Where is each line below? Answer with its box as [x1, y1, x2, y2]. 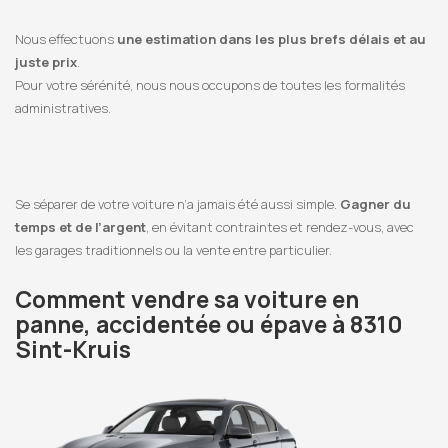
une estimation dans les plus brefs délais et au [114, 30, 426, 49]
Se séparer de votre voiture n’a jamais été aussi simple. [15, 195, 340, 214]
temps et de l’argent [15, 218, 146, 237]
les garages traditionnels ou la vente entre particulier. [15, 241, 332, 260]
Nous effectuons [15, 30, 114, 49]
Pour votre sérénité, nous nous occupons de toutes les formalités [15, 76, 405, 95]
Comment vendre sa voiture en [15, 283, 359, 316]
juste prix [15, 53, 77, 72]
